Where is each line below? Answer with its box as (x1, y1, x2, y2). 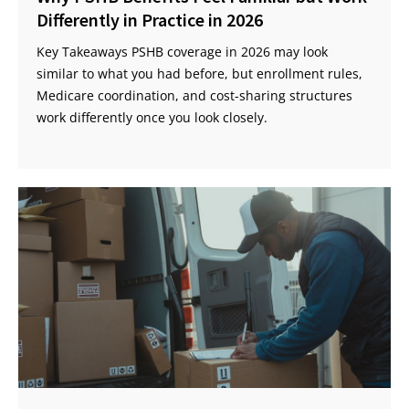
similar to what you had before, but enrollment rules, (37, 65, 362, 83)
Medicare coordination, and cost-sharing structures (37, 87, 352, 105)
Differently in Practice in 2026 (37, 8, 263, 32)
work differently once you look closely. (37, 109, 267, 127)
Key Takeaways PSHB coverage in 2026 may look (37, 43, 328, 61)
